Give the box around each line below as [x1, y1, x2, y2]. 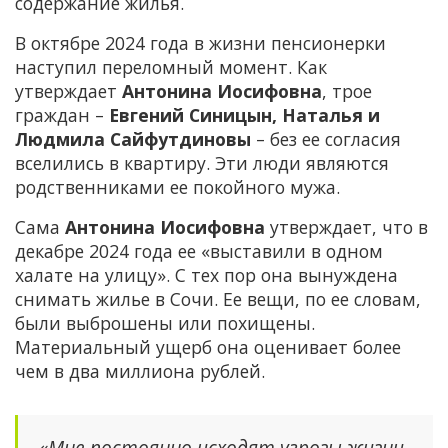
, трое [322, 79, 372, 104]
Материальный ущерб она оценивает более [15, 335, 401, 360]
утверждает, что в [265, 215, 428, 240]
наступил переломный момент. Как [15, 55, 327, 80]
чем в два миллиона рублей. [15, 359, 265, 384]
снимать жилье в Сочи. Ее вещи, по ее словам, [15, 287, 421, 312]
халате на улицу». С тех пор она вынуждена [15, 263, 398, 288]
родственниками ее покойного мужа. [15, 175, 340, 200]
